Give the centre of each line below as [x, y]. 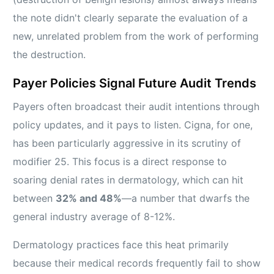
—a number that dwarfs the [186, 198]
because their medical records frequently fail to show [137, 263]
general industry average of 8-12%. [94, 216]
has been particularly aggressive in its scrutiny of [127, 143]
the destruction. [50, 54]
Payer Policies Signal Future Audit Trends [135, 83]
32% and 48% [89, 198]
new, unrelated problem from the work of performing [136, 36]
